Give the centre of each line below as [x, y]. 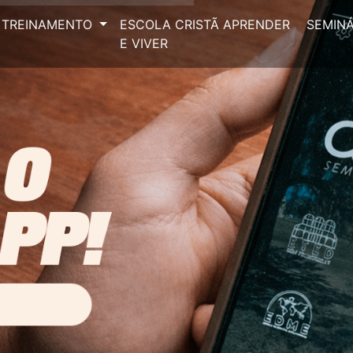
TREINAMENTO [49, 24]
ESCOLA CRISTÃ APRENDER [205, 24]
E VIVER [144, 43]
